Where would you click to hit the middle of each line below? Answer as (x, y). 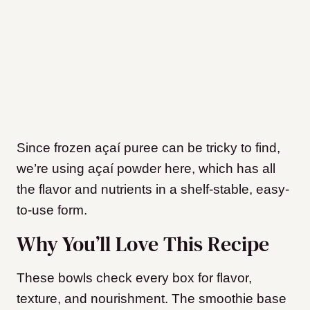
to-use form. (55, 210)
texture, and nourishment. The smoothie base (152, 299)
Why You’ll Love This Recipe (143, 244)
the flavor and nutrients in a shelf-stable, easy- (153, 190)
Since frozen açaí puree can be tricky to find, (148, 148)
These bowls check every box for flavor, (134, 278)
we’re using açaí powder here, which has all (146, 169)
